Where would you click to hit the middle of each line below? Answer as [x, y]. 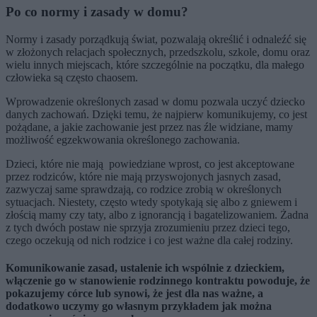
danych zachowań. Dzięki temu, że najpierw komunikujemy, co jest [156, 114]
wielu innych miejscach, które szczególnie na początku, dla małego [155, 64]
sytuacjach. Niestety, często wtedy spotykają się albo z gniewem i [151, 202]
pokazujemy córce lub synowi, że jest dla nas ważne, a [134, 293]
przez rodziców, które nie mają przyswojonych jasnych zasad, [143, 176]
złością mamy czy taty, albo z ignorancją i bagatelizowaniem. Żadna [157, 214]
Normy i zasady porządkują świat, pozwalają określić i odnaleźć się [156, 39]
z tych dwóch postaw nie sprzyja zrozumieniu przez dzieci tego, [148, 227]
